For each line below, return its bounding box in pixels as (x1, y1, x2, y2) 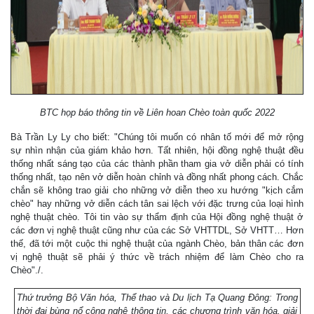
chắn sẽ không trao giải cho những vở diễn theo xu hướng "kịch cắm (11, 184, 303, 196)
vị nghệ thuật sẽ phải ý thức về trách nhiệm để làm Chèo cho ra (11, 251, 303, 262)
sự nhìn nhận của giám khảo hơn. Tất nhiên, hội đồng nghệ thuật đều (11, 144, 303, 156)
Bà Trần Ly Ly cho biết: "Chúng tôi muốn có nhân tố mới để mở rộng (11, 131, 303, 142)
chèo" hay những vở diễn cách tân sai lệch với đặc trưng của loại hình (11, 198, 303, 209)
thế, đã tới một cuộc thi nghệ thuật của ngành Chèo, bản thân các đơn (11, 238, 303, 249)
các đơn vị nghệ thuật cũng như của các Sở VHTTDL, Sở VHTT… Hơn (11, 224, 303, 235)
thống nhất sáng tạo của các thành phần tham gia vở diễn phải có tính (11, 158, 303, 169)
